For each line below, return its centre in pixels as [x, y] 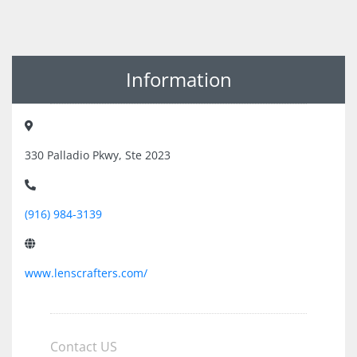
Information [178, 79]
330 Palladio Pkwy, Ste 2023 [98, 155]
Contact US [84, 347]
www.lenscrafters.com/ [86, 273]
